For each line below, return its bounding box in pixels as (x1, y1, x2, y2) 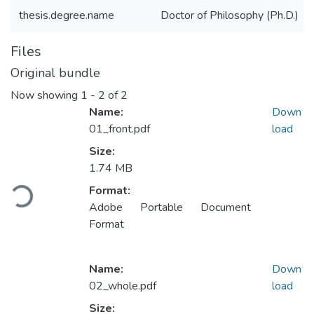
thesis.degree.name (19, 8, 114, 23)
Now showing (11, 88, 81, 104)
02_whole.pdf (89, 278, 156, 294)
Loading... (11, 174, 58, 207)
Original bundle (11, 64, 100, 81)
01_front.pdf (89, 121, 150, 137)
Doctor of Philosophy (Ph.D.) (161, 8, 299, 23)
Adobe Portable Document (89, 200, 252, 216)
